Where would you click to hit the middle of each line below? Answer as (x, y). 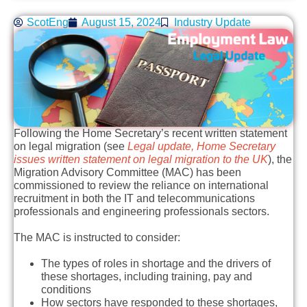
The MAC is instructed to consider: (97, 237)
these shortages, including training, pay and (147, 277)
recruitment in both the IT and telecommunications (134, 198)
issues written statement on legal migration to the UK (141, 159)
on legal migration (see (71, 146)
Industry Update (212, 22)
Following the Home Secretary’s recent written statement (150, 133)
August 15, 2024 (121, 22)
